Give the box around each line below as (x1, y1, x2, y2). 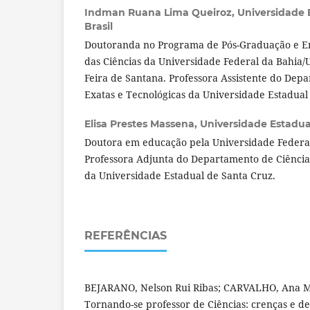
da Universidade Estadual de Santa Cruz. (84, 168, 275, 182)
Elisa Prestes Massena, (84, 117, 200, 130)
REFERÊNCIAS (84, 228, 167, 242)
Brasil (84, 19, 113, 33)
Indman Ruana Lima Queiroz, (84, 6, 237, 19)
